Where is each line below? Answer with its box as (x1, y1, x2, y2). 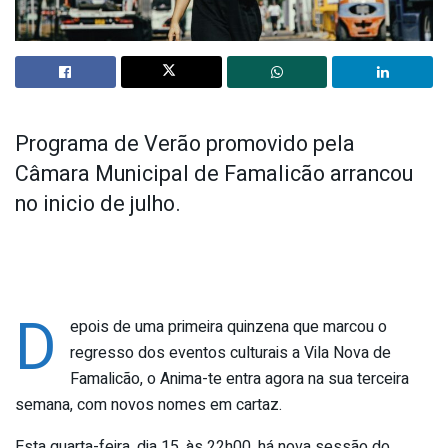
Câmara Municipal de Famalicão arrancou (15, 158, 413, 191)
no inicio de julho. (15, 188, 181, 221)
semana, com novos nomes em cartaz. (15, 393, 282, 418)
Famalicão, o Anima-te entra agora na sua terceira (69, 367, 409, 392)
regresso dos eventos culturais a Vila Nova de (69, 341, 391, 366)
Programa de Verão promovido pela (15, 128, 355, 161)
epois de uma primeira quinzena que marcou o (69, 315, 387, 340)
